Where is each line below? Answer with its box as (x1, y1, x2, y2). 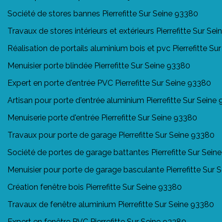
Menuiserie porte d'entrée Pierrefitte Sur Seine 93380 (7, 112, 197, 122)
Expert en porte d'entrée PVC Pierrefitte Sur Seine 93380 (7, 78, 211, 88)
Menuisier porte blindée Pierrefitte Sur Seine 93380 (7, 60, 190, 70)
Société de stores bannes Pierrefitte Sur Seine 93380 (7, 8, 198, 18)
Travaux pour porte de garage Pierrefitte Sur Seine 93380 (7, 130, 215, 140)
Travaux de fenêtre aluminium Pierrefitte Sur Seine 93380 (7, 199, 214, 209)
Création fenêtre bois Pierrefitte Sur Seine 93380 (7, 182, 182, 192)
